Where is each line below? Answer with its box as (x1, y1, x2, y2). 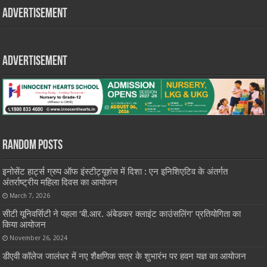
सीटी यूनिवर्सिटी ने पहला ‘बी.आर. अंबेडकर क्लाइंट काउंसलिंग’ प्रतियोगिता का (2, 209, 241, 220)
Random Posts (2, 139, 63, 153)
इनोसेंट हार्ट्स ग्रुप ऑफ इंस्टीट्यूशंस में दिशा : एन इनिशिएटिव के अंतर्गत (2, 166, 228, 178)
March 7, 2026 (10, 192, 51, 200)
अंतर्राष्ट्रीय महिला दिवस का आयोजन (2, 177, 118, 188)
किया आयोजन (2, 219, 46, 231)
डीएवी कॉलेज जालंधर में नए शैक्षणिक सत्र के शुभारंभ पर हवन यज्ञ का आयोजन (2, 251, 247, 262)
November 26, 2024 (10, 234, 68, 242)
